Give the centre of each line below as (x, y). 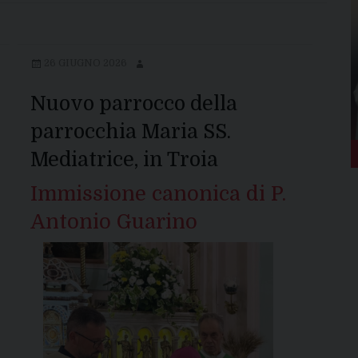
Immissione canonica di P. (158, 194)
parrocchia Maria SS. (130, 132)
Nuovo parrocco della (133, 104)
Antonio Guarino (113, 222)
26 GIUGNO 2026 (85, 64)
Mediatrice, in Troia (124, 160)
